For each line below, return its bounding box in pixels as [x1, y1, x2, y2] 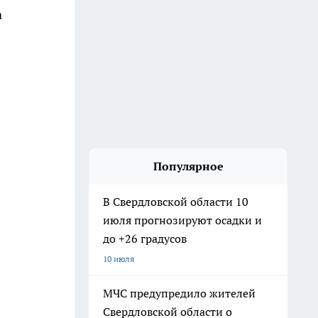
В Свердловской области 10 [103, 194, 248, 209]
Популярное [153, 159, 224, 173]
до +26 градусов [103, 231, 187, 246]
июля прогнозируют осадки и [103, 213, 262, 227]
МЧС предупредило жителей [103, 286, 256, 300]
